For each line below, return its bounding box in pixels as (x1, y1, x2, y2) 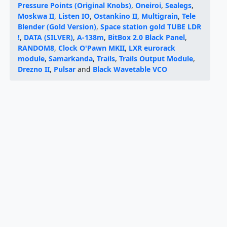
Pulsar (53, 64, 75, 74)
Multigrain (141, 11, 178, 21)
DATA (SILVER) (23, 32, 73, 42)
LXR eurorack (128, 43, 175, 53)
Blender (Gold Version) (17, 22, 96, 31)
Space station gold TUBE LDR (100, 22, 167, 31)
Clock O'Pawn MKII (58, 43, 125, 53)
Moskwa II (17, 11, 54, 21)
